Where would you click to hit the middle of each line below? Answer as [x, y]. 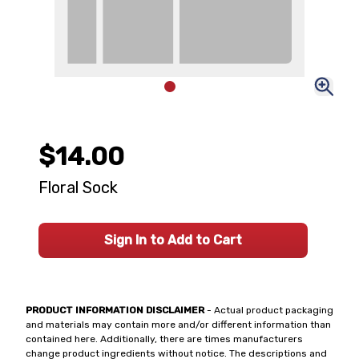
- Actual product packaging [269, 310]
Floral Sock [78, 188]
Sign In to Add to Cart [173, 240]
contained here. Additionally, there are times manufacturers [164, 339]
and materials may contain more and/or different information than [178, 325]
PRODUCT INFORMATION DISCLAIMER [115, 310]
